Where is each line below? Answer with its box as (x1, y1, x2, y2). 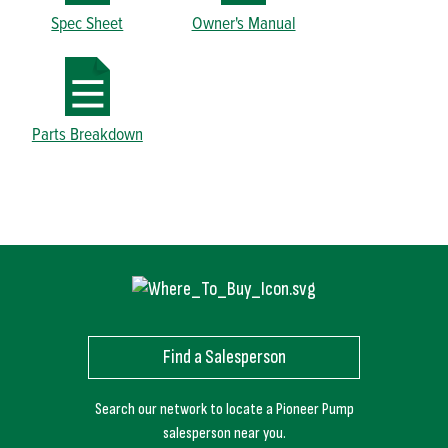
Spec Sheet (51, 9, 124, 35)
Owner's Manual (191, 9, 296, 35)
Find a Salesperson (162, 345, 286, 369)
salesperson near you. (162, 424, 286, 444)
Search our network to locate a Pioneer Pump (94, 400, 354, 420)
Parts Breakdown (31, 120, 143, 146)
